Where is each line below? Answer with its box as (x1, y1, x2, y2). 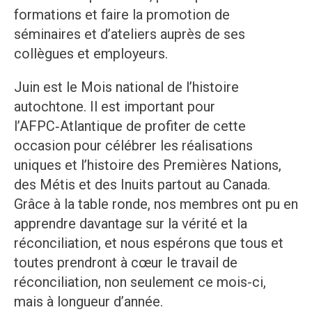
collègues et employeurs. (14, 45, 168, 63)
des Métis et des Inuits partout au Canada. (14, 176, 270, 194)
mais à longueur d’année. (14, 293, 163, 311)
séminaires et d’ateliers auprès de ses (14, 26, 245, 43)
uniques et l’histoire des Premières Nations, (14, 157, 281, 174)
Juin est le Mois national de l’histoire (14, 79, 239, 96)
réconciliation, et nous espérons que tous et (14, 235, 283, 252)
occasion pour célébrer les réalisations (14, 137, 253, 155)
